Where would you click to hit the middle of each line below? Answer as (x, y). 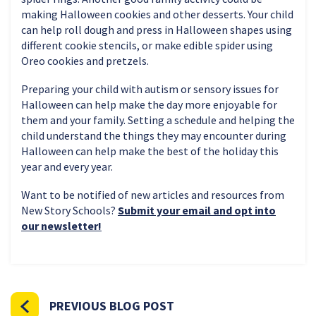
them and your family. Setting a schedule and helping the (158, 120)
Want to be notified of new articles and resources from (153, 194)
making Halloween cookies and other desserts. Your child (157, 14)
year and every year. (67, 166)
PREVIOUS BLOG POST (112, 305)
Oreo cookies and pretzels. (85, 60)
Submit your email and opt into (197, 210)
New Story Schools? (69, 210)
